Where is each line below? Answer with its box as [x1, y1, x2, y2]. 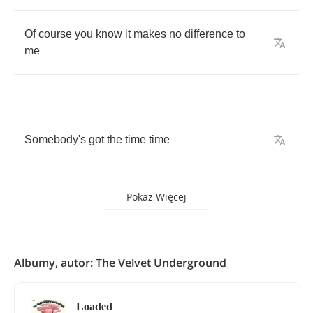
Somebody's [24, 133, 86, 145]
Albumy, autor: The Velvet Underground [14, 255, 226, 270]
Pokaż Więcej [126, 190, 187, 203]
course [38, 28, 72, 40]
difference [184, 28, 233, 40]
